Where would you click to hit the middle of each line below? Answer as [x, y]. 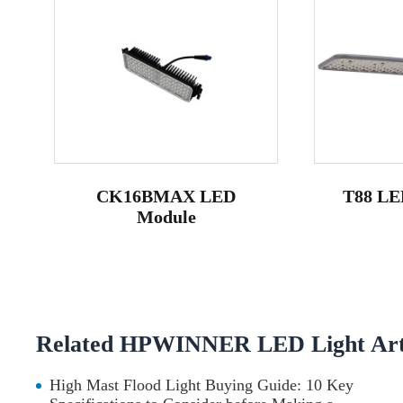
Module [166, 217]
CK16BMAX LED [166, 197]
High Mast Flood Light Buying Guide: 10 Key [202, 385]
